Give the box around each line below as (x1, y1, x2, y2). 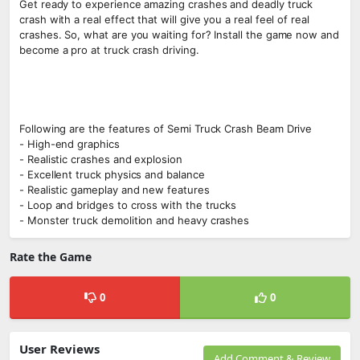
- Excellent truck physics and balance (19, 168, 205, 181)
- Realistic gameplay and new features (19, 183, 210, 196)
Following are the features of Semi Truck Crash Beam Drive (19, 122, 313, 135)
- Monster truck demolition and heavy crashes (19, 214, 250, 227)
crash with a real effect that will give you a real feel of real (19, 13, 309, 26)
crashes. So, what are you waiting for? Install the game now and (19, 28, 339, 41)
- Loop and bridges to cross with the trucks (19, 198, 237, 211)
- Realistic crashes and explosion (19, 153, 182, 166)
